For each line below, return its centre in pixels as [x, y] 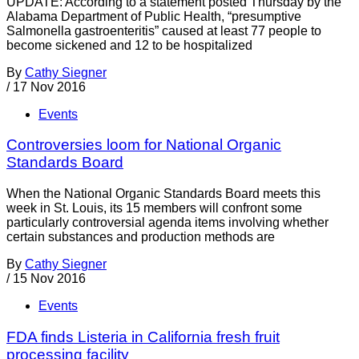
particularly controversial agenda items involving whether [167, 222]
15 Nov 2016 [49, 278]
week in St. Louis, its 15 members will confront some [154, 208]
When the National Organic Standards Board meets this [163, 194]
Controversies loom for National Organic [144, 145]
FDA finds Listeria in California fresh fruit [143, 337]
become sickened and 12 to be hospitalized [129, 45]
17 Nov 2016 [49, 87]
